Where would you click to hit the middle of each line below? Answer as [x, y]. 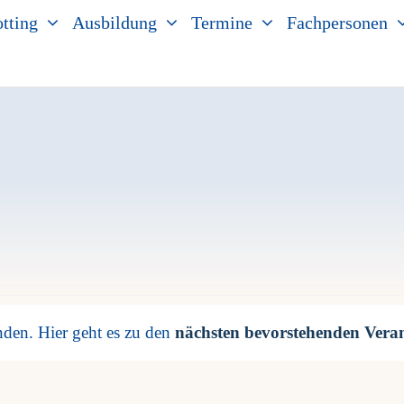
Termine [221, 23]
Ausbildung [114, 23]
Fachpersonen [337, 23]
